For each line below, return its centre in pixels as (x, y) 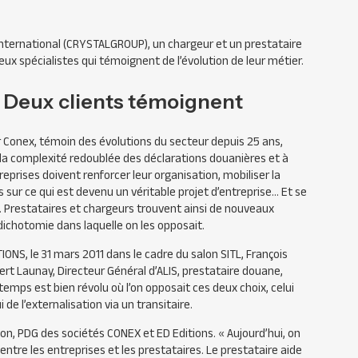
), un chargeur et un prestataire (223, 44)
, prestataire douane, (230, 271)
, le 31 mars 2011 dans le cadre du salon (123, 254)
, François (265, 254)
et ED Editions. (179, 333)
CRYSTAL (88, 44)
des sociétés (73, 333)
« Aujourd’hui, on (259, 333)
